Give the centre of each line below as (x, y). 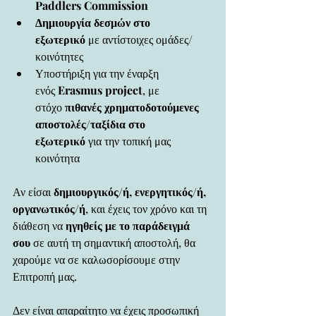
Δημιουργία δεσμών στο (94, 22)
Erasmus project (100, 90)
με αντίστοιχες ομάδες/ (139, 39)
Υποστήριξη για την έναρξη (98, 73)
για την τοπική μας (129, 140)
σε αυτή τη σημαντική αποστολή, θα (114, 242)
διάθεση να (39, 225)
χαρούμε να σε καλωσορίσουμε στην (98, 259)
